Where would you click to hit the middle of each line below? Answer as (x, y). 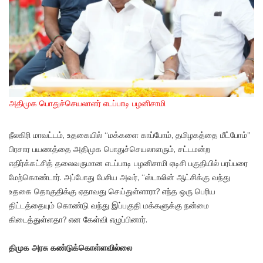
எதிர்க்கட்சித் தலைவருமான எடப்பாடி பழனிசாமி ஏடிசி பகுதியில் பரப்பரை (128, 164)
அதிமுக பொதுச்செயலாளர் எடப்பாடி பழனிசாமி (87, 104)
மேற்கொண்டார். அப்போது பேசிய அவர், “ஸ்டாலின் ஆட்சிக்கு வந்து (119, 178)
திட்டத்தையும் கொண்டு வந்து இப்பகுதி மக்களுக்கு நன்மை (109, 206)
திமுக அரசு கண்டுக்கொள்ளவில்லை (70, 248)
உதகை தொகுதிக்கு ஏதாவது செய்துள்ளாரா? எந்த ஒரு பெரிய (112, 192)
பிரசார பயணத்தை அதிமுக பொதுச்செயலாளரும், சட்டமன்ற (109, 150)
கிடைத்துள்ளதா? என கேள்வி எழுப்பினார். (78, 220)
